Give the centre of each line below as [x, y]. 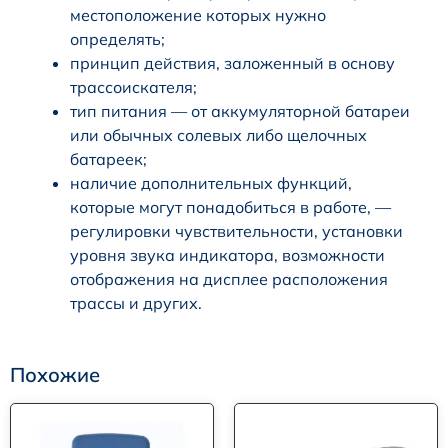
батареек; [108, 158]
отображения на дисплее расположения [229, 278]
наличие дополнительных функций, [211, 182]
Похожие [55, 374]
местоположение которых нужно [198, 14]
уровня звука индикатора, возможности [227, 254]
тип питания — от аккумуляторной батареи [240, 110]
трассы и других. [136, 302]
